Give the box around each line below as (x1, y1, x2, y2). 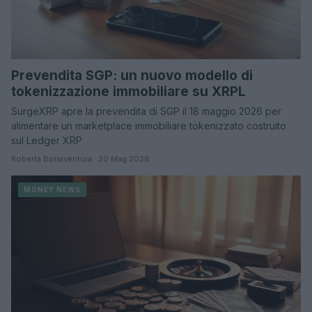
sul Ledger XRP (11, 134, 82, 146)
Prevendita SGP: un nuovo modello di (11, 67, 253, 84)
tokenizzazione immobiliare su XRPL (11, 83, 246, 100)
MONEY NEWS (24, 185, 81, 194)
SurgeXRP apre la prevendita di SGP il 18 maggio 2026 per (11, 104, 281, 117)
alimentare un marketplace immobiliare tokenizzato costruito (11, 119, 286, 132)
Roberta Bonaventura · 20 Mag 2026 (11, 153, 150, 164)
